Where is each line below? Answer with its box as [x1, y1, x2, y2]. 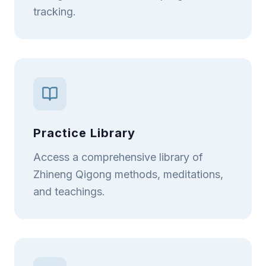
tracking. [33, 5, 76, 18]
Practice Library [33, 125, 135, 140]
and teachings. [33, 185, 105, 198]
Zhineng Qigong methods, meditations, [33, 167, 223, 180]
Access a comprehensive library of [33, 150, 203, 163]
